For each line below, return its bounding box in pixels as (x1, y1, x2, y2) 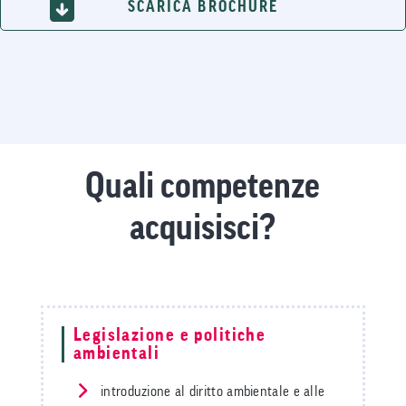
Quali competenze (85, 169, 321, 205)
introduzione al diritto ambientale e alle (96, 384, 325, 400)
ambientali (72, 344, 160, 363)
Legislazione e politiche (72, 326, 266, 345)
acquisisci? (130, 210, 276, 246)
